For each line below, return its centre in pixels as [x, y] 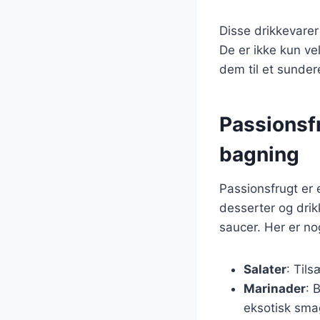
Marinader [275, 288]
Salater [265, 269]
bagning [259, 154]
